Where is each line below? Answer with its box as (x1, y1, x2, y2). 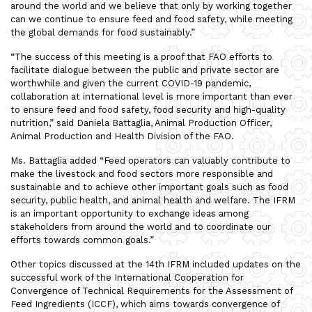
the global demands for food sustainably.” (10, 26, 195, 38)
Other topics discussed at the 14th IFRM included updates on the (10, 258, 301, 270)
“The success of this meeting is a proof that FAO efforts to (10, 51, 272, 62)
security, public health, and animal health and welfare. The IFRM (10, 194, 295, 205)
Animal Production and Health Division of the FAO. (10, 130, 237, 141)
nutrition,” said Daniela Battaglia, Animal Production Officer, (10, 117, 272, 128)
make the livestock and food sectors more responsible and (10, 168, 273, 179)
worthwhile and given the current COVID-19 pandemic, (10, 77, 251, 88)
